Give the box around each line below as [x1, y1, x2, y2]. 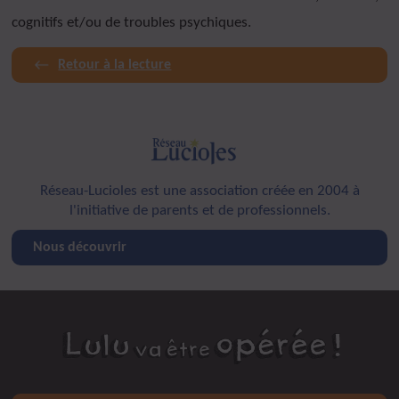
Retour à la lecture [58, 58, 172, 73]
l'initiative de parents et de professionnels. [69, 202, 330, 218]
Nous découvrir [33, 240, 127, 255]
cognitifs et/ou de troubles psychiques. [12, 15, 252, 31]
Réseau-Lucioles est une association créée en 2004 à [39, 183, 360, 199]
